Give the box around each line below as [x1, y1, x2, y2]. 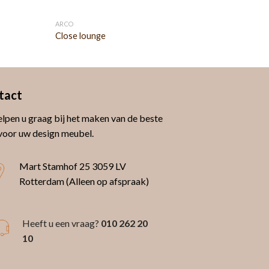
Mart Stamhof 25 [19, 160, 92, 172]
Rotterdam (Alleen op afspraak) [19, 175, 149, 187]
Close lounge [55, 30, 106, 41]
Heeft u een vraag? [22, 217, 99, 229]
